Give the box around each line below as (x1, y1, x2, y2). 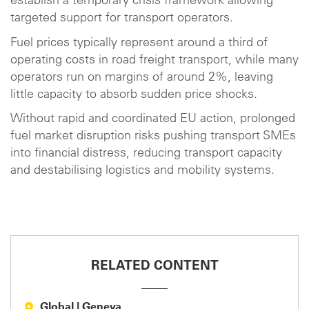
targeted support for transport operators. (10, 12, 233, 25)
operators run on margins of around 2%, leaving (10, 71, 273, 84)
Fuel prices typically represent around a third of (10, 37, 268, 50)
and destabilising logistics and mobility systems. (10, 165, 275, 177)
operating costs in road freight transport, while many (10, 54, 299, 67)
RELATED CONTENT (90, 260, 219, 273)
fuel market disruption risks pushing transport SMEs (10, 130, 296, 143)
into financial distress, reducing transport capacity (10, 148, 282, 160)
